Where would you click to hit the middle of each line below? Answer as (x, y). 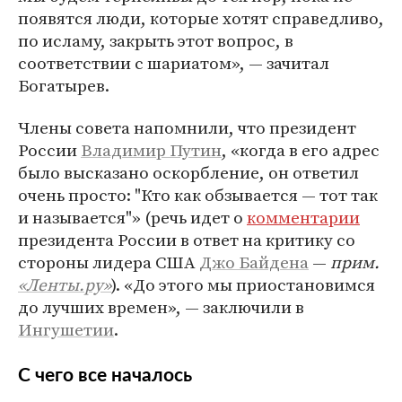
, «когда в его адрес (301, 150)
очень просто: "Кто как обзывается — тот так (198, 195)
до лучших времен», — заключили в (161, 307)
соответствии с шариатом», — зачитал (174, 63)
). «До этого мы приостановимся (243, 284)
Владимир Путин (151, 150)
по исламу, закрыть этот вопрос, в (156, 40)
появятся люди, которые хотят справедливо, (201, 18)
